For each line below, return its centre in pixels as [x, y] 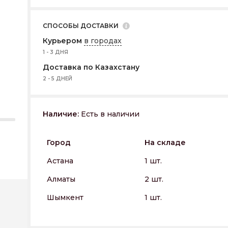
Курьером [63, 41]
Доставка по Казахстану [91, 67]
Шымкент [65, 197]
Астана [60, 161]
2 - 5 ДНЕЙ [58, 79]
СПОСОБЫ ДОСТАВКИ [81, 26]
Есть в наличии [109, 114]
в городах [103, 41]
